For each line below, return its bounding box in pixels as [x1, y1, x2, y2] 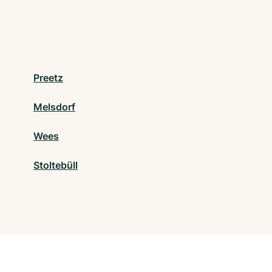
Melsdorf [33, 101, 75, 114]
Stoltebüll [33, 159, 78, 172]
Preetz [33, 72, 63, 84]
